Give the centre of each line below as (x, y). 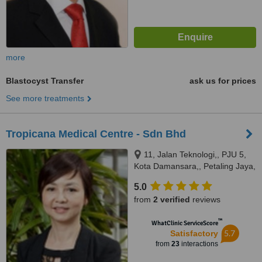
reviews (205, 199)
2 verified (172, 199)
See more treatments (45, 98)
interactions (199, 244)
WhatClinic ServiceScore (185, 223)
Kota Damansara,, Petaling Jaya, (195, 166)
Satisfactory (194, 233)
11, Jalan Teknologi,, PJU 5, (195, 154)
